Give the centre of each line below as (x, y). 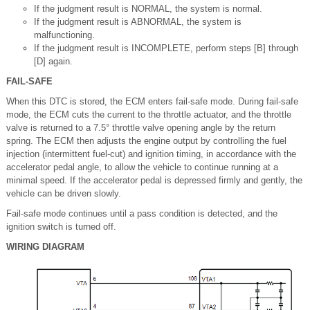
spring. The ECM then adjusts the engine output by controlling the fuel (146, 141)
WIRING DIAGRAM (45, 247)
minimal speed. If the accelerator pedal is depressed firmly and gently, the (154, 180)
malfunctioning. (64, 35)
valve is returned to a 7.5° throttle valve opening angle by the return (141, 128)
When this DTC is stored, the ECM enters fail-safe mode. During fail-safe (152, 101)
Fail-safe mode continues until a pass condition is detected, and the (142, 213)
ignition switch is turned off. (61, 227)
